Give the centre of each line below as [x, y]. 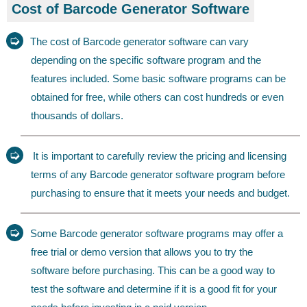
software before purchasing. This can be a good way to [153, 270]
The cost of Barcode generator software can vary [139, 41]
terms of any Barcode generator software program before [158, 174]
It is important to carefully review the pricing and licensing [158, 156]
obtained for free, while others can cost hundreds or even [157, 97]
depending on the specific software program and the [146, 60]
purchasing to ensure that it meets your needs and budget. [160, 193]
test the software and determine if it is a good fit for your [154, 288]
